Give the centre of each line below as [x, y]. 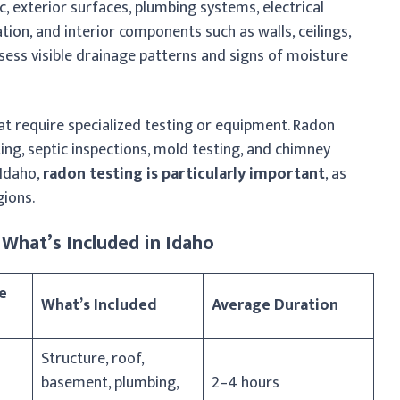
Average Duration [275, 305]
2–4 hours [246, 383]
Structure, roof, [93, 358]
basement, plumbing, [110, 383]
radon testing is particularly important [184, 174]
